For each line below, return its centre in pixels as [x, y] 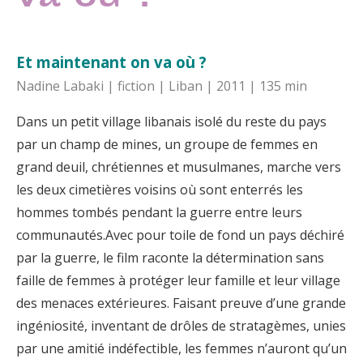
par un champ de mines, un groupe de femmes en [167, 144]
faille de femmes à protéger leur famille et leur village [178, 280]
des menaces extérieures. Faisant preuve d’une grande [181, 303]
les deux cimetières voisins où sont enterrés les [160, 189]
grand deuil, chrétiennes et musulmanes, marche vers [179, 167]
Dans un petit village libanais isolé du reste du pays [171, 121]
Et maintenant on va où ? [111, 62]
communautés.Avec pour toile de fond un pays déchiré [180, 235]
